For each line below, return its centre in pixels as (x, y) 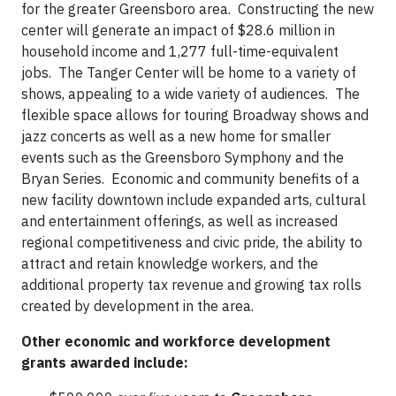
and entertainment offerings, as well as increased (179, 221)
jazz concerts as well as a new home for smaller (176, 136)
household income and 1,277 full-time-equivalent (180, 51)
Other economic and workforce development (176, 341)
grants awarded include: (105, 362)
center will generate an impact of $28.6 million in (178, 30)
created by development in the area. (137, 306)
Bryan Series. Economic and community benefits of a (190, 179)
